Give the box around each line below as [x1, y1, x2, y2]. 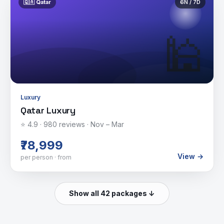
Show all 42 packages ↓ [69, 189, 155, 197]
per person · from [20, 153, 71, 161]
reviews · [57, 120, 90, 128]
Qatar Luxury [20, 104, 75, 116]
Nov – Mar [90, 120, 124, 128]
